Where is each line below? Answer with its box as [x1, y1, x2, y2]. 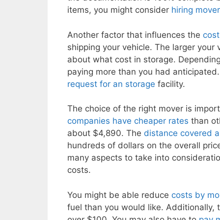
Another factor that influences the [67, 29, 203, 40]
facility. [155, 79, 185, 89]
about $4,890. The [67, 128, 144, 138]
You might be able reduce [67, 190, 171, 200]
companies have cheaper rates [67, 116, 189, 126]
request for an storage [67, 79, 155, 89]
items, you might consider [67, 5, 171, 15]
